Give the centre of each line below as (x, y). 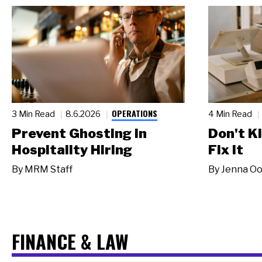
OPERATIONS (134, 113)
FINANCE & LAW (70, 241)
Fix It (226, 149)
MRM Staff (49, 169)
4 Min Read (231, 114)
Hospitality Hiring (72, 149)
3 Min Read (34, 114)
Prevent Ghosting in (79, 133)
